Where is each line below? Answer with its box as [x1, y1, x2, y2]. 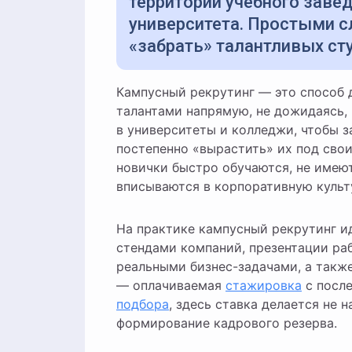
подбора [116, 296, 169, 312]
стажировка [225, 277, 302, 293]
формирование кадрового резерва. [116, 315, 337, 331]
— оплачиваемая [116, 277, 225, 293]
